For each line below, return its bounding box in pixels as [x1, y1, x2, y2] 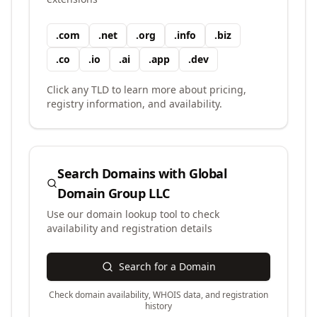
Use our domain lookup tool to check [47, 207, 219, 221]
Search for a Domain [118, 260, 216, 273]
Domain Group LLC [57, 185, 170, 202]
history [145, 300, 172, 312]
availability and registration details [47, 221, 212, 235]
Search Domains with [57, 165, 189, 182]
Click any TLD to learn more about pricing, [47, 83, 246, 96]
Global [188, 165, 227, 182]
